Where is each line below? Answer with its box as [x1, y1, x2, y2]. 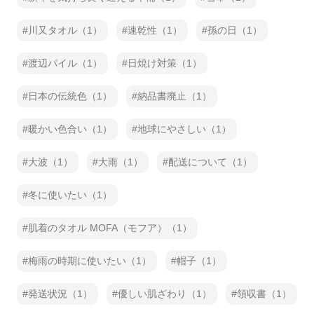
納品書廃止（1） [137, 90, 212, 102]
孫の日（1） [207, 25, 262, 36]
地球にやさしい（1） [137, 123, 231, 135]
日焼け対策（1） [128, 57, 202, 69]
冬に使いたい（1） [28, 189, 112, 200]
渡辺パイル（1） [28, 57, 102, 69]
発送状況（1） [28, 288, 93, 299]
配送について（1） [168, 156, 252, 168]
